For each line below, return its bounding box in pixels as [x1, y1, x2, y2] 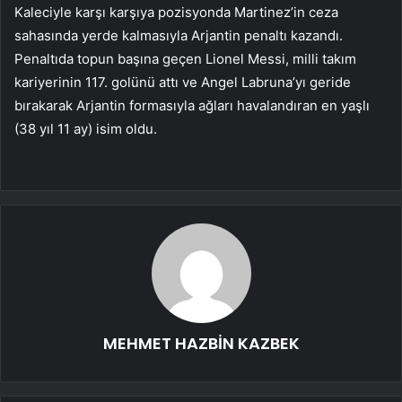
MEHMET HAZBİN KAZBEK [102, 332, 300, 355]
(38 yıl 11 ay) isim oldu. [14, 120, 157, 138]
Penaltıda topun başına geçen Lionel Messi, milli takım [14, 50, 356, 68]
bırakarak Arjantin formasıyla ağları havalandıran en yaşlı [14, 97, 370, 115]
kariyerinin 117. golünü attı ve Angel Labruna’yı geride [14, 74, 351, 92]
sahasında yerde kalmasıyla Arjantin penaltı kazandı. [14, 27, 343, 45]
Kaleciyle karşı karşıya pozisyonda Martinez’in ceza [14, 4, 338, 22]
